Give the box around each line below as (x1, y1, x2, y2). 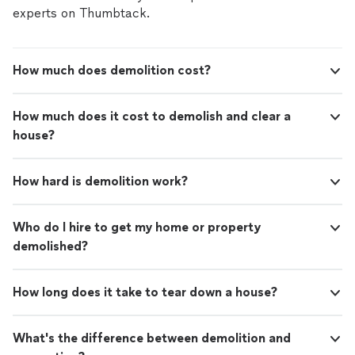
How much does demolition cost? (13, 63, 211, 78)
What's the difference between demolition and (13, 330, 291, 346)
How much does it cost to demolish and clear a (13, 109, 291, 124)
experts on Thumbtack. (13, 6, 150, 21)
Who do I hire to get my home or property (13, 219, 261, 235)
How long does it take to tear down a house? (13, 284, 277, 300)
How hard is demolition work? (13, 174, 188, 189)
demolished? (13, 239, 88, 254)
